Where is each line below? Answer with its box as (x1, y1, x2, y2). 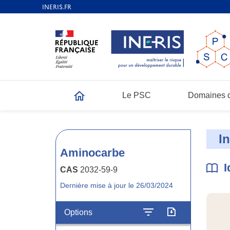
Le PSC (122, 90, 151, 100)
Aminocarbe (60, 146, 125, 159)
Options (64, 208, 92, 217)
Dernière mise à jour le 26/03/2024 (60, 181, 173, 189)
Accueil (74, 97, 101, 106)
